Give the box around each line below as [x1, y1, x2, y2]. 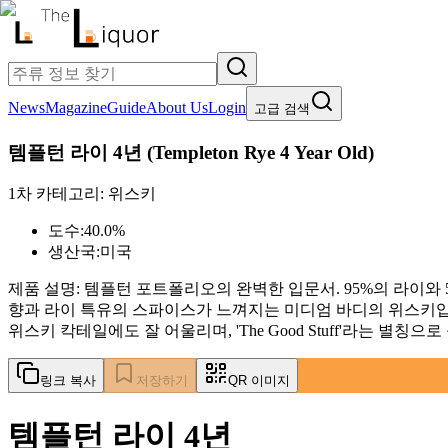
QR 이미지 [228, 373, 290, 389]
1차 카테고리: [8, 185, 108, 203]
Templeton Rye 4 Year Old [153, 141, 368, 163]
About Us [146, 99, 208, 116]
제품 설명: [8, 280, 84, 298]
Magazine [45, 99, 107, 116]
